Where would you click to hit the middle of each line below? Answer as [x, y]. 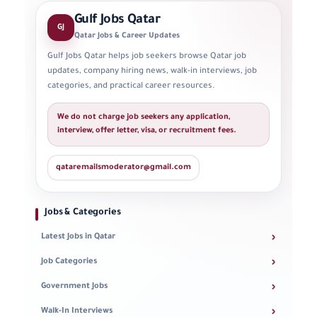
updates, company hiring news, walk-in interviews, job [152, 72]
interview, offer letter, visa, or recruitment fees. [147, 131]
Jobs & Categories [83, 213]
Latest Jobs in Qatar [78, 238]
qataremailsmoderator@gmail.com [123, 168]
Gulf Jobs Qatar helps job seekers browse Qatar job [147, 57]
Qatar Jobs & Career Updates [127, 36]
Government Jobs [74, 287]
